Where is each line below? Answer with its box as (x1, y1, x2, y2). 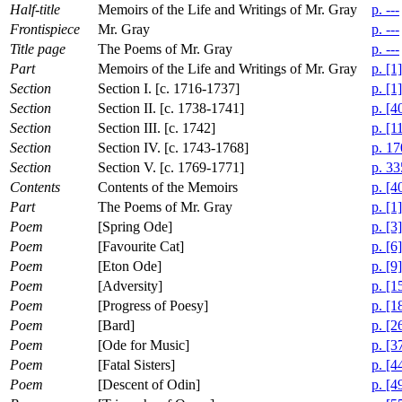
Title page (10, 40, 66, 57)
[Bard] (98, 317, 135, 333)
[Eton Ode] (98, 258, 162, 274)
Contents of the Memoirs (98, 179, 238, 195)
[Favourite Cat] (98, 238, 184, 254)
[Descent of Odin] (98, 376, 200, 392)
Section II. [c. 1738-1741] (98, 100, 244, 116)
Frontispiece (10, 21, 80, 37)
